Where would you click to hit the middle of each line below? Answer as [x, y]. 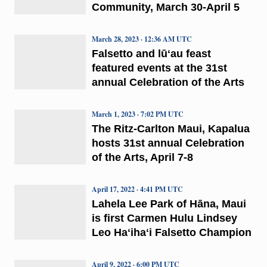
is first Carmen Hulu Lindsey [164, 218]
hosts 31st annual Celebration [168, 143]
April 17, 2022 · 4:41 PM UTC [137, 189]
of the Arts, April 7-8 [142, 157]
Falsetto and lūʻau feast [151, 53]
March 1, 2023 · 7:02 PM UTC [137, 114]
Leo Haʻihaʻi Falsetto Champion [171, 232]
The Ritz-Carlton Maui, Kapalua [170, 128]
